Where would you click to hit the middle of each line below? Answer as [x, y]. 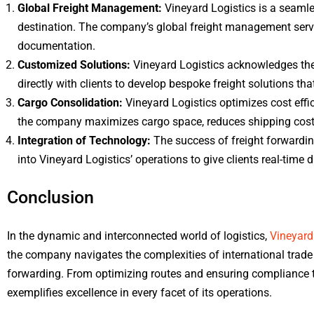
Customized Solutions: [74, 65]
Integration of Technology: [84, 141]
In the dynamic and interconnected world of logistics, [138, 236]
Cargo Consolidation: [71, 103]
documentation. [56, 46]
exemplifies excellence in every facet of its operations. [139, 293]
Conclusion [50, 197]
